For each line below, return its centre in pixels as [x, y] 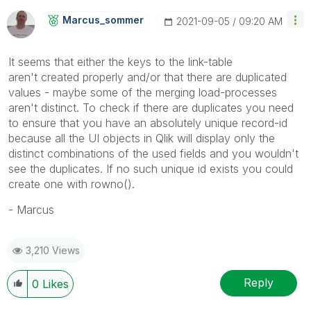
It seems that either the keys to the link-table [120, 61]
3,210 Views [53, 250]
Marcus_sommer [103, 19]
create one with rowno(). [72, 184]
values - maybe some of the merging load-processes [143, 92]
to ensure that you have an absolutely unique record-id [148, 123]
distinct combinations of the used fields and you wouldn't [153, 153]
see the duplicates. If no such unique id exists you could [151, 168]
